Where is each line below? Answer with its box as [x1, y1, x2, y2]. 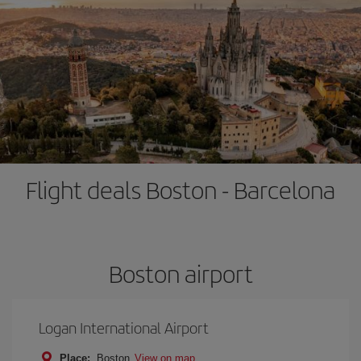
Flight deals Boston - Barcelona [26, 172, 335, 206]
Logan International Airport [39, 317, 209, 338]
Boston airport [108, 256, 253, 290]
